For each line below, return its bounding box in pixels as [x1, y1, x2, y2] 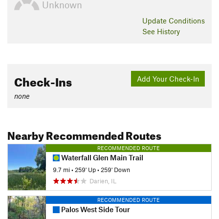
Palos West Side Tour [60, 205, 130, 214]
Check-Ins [14, 71, 72, 90]
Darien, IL [89, 177, 116, 185]
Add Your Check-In [136, 74, 199, 83]
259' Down [101, 165, 130, 174]
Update [142, 16, 169, 25]
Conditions [169, 16, 205, 25]
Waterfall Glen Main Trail [60, 153, 143, 162]
